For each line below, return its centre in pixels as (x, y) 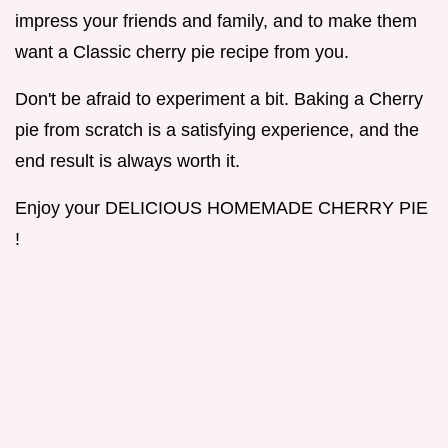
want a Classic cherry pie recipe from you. (182, 51)
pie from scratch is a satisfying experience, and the (217, 129)
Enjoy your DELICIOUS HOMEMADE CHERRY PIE (221, 207)
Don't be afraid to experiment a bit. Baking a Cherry (219, 98)
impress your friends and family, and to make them (216, 20)
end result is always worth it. (127, 160)
